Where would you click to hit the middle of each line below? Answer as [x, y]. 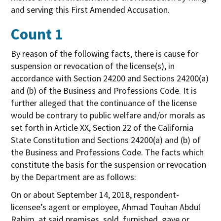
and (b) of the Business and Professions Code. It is [104, 90]
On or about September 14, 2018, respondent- [95, 194]
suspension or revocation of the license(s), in [93, 66]
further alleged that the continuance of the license [104, 103]
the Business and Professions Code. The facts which [108, 152]
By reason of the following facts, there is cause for [105, 53]
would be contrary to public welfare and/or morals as [108, 115]
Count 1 [37, 34]
